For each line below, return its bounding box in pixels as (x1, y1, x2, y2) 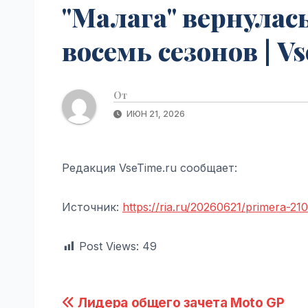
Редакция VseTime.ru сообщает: (62, 160, 237, 175)
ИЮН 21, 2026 (124, 108, 185, 119)
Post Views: (79, 239, 139, 253)
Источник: (62, 199, 122, 214)
